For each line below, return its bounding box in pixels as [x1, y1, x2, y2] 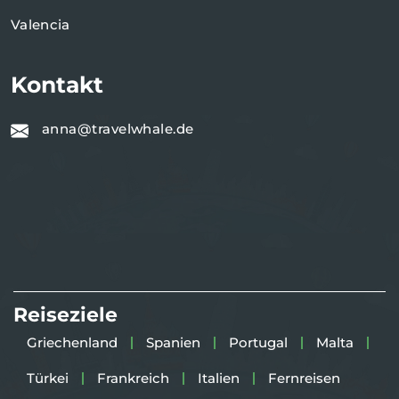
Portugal [229, 334, 288, 352]
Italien [198, 370, 240, 387]
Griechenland [27, 334, 118, 352]
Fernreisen [268, 370, 340, 387]
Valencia [11, 16, 70, 34]
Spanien [146, 334, 200, 352]
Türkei [27, 370, 69, 387]
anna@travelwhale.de [42, 119, 194, 137]
